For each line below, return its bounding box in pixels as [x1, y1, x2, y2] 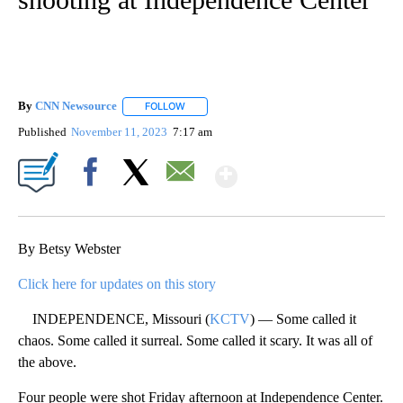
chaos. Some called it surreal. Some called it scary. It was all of [18, 332, 372, 348]
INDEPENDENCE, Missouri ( [18, 310, 210, 327]
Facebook [69, 195, 119, 210]
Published [18, 124, 67, 139]
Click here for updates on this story [18, 275, 216, 291]
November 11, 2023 [71, 124, 171, 139]
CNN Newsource [35, 99, 117, 113]
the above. [18, 354, 76, 370]
